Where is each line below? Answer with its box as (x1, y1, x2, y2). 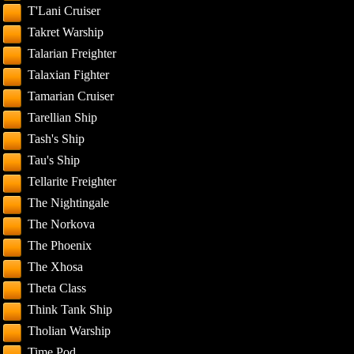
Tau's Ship (28, 153, 81, 167)
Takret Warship (28, 25, 104, 39)
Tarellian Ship (28, 111, 98, 124)
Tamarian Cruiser (28, 89, 115, 103)
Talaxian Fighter (28, 68, 110, 81)
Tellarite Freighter (28, 175, 117, 188)
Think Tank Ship (28, 303, 113, 316)
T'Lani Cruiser (28, 4, 101, 17)
